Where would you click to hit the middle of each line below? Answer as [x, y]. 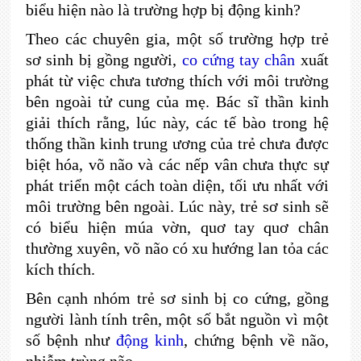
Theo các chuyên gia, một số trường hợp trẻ [177, 39]
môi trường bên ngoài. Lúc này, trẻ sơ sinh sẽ [177, 206]
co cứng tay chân [239, 60]
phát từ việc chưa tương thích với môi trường [177, 81]
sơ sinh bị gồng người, [104, 60]
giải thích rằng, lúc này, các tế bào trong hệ [177, 122]
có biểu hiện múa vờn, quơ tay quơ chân [177, 227]
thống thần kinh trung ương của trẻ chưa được [177, 143]
